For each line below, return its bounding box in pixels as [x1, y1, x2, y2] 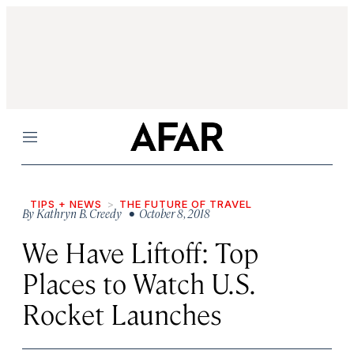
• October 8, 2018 [124, 205, 210, 220]
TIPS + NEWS [30, 198, 102, 210]
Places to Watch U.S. [22, 265, 256, 300]
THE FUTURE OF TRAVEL [119, 198, 252, 210]
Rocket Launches [22, 296, 222, 331]
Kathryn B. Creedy [36, 205, 122, 220]
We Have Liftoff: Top [22, 234, 258, 269]
